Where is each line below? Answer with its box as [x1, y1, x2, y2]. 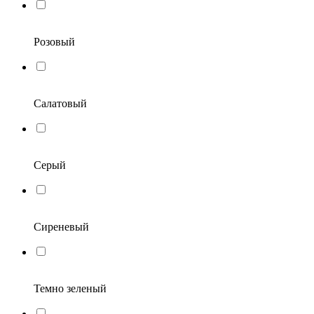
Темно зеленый [34, 282, 107, 294]
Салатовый [34, 97, 87, 109]
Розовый [34, 35, 75, 48]
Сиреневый [34, 220, 89, 233]
